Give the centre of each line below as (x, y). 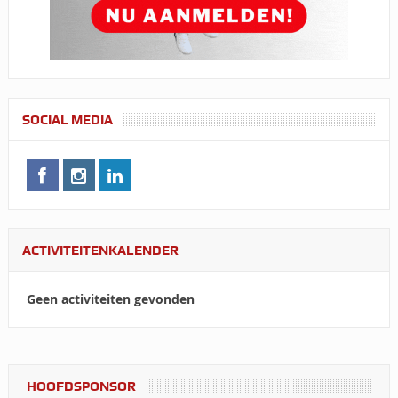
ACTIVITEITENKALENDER (100, 251)
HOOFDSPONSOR (81, 387)
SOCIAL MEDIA (67, 120)
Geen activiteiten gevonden (110, 299)
